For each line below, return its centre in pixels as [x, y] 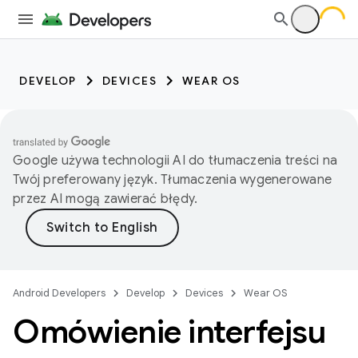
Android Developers [59, 293]
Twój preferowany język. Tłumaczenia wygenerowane [172, 180]
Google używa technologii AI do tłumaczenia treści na [175, 161]
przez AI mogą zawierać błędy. [105, 199]
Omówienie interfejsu [169, 332]
